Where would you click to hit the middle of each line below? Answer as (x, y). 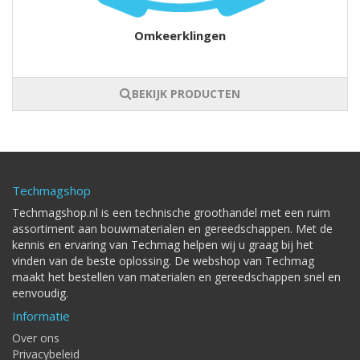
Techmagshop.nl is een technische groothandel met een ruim (171, 213)
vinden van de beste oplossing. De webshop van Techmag (163, 261)
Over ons (36, 338)
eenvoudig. (40, 293)
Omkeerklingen (180, 36)
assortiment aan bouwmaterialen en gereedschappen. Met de (172, 229)
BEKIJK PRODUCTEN (186, 94)
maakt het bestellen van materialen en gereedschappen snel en (176, 277)
